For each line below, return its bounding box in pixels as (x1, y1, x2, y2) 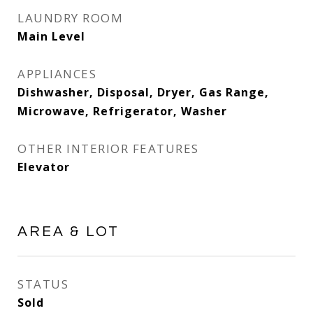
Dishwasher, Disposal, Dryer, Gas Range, (17, 85, 269, 100)
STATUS (17, 276, 68, 292)
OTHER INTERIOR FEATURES (17, 140, 199, 156)
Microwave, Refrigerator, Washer (17, 103, 227, 119)
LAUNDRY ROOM (17, 10, 123, 26)
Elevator (17, 159, 70, 175)
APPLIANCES (17, 66, 96, 82)
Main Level (17, 29, 85, 44)
